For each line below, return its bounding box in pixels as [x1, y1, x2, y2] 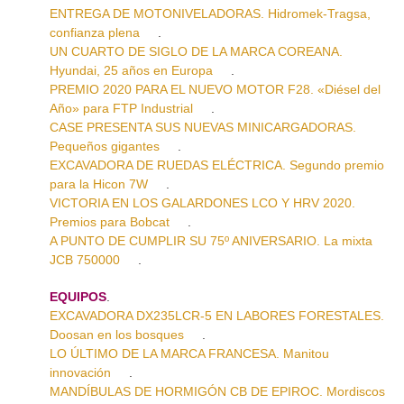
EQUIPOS [50, 289, 106, 304]
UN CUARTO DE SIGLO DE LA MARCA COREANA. [50, 43, 343, 59]
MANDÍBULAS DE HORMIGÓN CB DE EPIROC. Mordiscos [50, 383, 385, 399]
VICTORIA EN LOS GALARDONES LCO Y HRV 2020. [50, 195, 355, 210]
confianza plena [50, 24, 140, 40]
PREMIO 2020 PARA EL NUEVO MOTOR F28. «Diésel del [50, 81, 381, 96]
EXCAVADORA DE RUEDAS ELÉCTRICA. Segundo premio [50, 157, 384, 172]
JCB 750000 [50, 252, 120, 267]
